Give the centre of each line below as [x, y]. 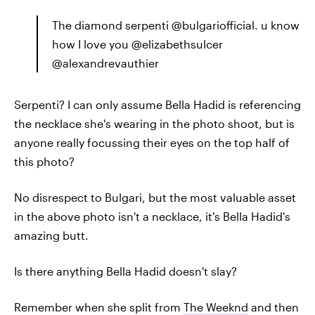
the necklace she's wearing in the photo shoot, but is [154, 123]
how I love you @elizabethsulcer [137, 44]
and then [274, 307]
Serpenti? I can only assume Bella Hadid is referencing [157, 104]
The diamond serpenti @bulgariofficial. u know [176, 25]
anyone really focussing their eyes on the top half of [152, 142]
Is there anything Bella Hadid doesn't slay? [126, 271]
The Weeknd [216, 307]
